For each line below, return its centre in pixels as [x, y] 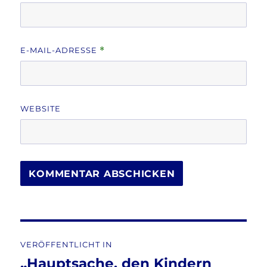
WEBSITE [41, 109]
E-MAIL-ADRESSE [60, 50]
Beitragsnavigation [91, 234]
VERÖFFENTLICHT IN [67, 245]
